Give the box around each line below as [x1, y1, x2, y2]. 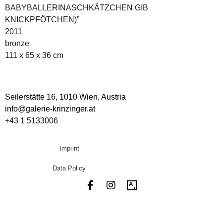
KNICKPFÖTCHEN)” [5, 15, 79, 24]
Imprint [59, 145, 79, 153]
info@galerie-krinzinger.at [5, 104, 95, 113]
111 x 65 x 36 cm [5, 51, 63, 59]
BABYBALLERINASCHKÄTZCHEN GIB [5, 3, 148, 12]
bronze [5, 39, 29, 48]
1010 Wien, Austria [59, 92, 126, 101]
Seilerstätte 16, [5, 92, 59, 101]
